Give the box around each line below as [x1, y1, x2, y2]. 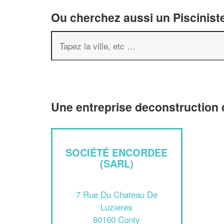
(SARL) [99, 156, 133, 170]
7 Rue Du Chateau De [75, 187, 157, 200]
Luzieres [100, 200, 133, 213]
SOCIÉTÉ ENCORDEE [65, 145, 168, 159]
